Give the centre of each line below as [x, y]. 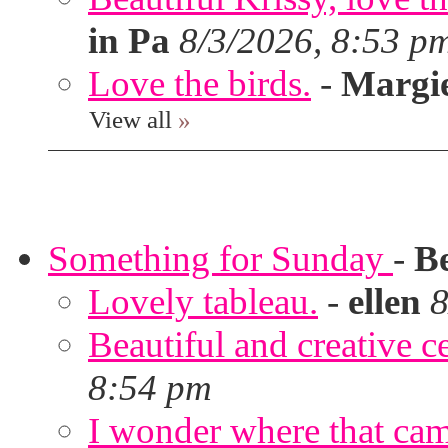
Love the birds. [199, 83]
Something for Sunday [220, 258]
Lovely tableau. [203, 301]
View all [130, 119]
